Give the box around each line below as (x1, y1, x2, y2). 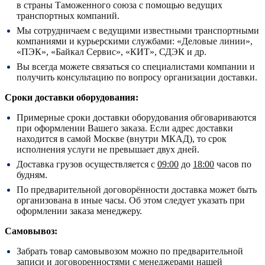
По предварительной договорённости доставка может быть (17, 184, 257, 195)
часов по (214, 159, 251, 169)
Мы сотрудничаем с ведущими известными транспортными (17, 25, 259, 35)
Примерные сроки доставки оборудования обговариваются (17, 112, 256, 122)
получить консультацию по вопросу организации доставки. (17, 72, 257, 82)
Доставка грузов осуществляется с (17, 159, 157, 169)
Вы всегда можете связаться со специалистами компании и (17, 61, 255, 72)
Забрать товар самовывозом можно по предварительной (17, 245, 243, 256)
